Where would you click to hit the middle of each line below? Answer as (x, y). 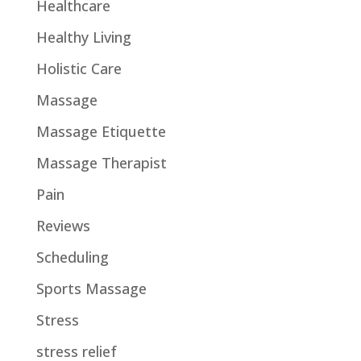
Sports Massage (91, 288)
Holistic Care (79, 68)
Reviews (63, 226)
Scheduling (72, 257)
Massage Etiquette (101, 131)
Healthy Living (83, 37)
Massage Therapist (101, 163)
